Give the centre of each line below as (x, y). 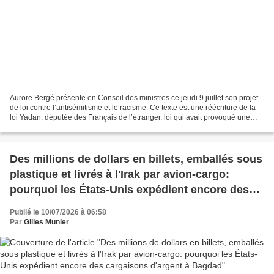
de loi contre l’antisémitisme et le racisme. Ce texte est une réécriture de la (133, 108)
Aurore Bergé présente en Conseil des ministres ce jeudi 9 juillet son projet (134, 98)
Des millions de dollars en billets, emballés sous (136, 159)
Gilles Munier (46, 222)
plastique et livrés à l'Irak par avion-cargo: (120, 175)
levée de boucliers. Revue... (56, 128)
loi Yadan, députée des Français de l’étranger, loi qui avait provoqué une (130, 118)
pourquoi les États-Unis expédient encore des (129, 190)
